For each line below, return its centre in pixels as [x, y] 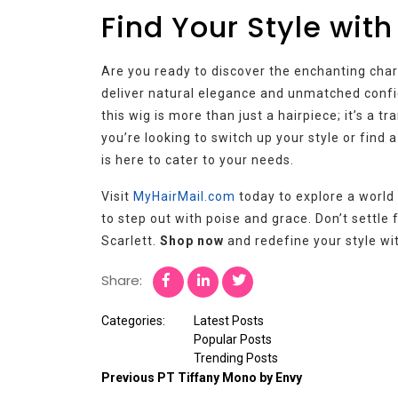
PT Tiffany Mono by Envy [230, 377]
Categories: [133, 320]
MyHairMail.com [184, 196]
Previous [128, 377]
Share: [122, 280]
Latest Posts [229, 320]
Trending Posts [236, 358]
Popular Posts [233, 339]
